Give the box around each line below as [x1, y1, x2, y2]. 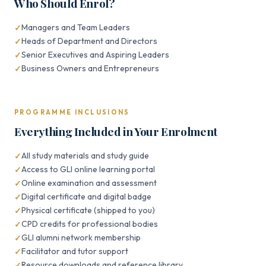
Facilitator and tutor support [21, 246, 128, 256]
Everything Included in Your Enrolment [14, 123, 217, 139]
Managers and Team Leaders [21, 22, 130, 33]
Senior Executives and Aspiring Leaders [21, 49, 169, 60]
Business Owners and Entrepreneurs [21, 63, 159, 74]
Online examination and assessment [21, 178, 157, 188]
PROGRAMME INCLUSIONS [14, 108, 130, 116]
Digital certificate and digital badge [21, 191, 151, 202]
